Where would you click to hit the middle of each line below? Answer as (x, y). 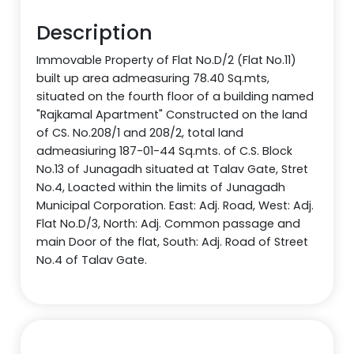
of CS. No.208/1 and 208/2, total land (140, 132)
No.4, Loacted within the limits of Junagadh (161, 187)
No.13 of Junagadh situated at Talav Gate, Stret (173, 169)
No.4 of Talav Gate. (92, 260)
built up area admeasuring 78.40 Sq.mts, (153, 78)
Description (95, 32)
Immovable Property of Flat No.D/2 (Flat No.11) (167, 60)
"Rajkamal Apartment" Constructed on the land (172, 114)
